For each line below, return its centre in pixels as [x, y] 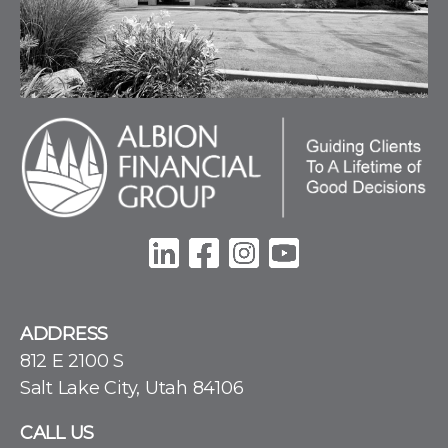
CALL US [57, 432]
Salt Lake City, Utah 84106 [132, 387]
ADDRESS [64, 333]
